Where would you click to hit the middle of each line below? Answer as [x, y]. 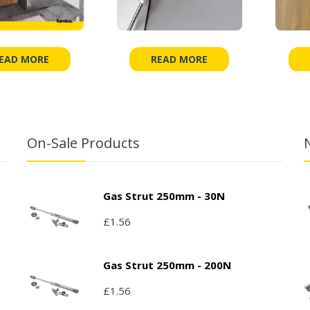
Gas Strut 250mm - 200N [167, 265]
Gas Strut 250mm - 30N [164, 195]
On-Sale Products [83, 143]
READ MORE [180, 59]
